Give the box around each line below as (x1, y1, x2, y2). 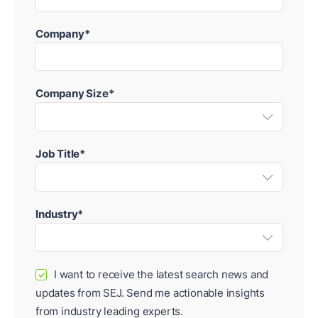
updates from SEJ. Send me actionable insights (35, 286, 265, 300)
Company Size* (35, 87, 114, 101)
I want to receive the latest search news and (54, 268, 269, 282)
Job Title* (35, 147, 85, 161)
